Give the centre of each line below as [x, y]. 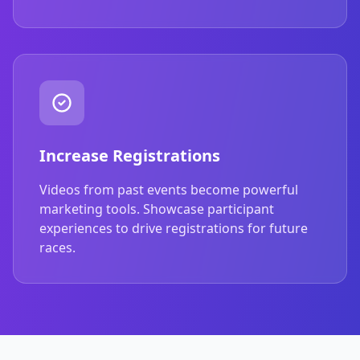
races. [57, 247]
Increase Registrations [130, 155]
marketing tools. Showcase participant [157, 209]
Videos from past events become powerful [169, 189]
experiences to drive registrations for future [174, 228]
